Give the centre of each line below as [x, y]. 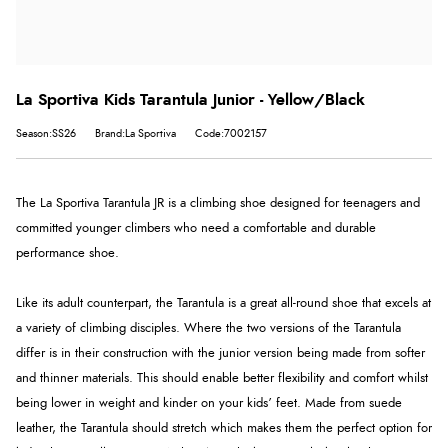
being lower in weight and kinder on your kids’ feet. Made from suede [209, 404]
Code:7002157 [231, 134]
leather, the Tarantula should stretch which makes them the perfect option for [224, 429]
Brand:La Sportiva [135, 134]
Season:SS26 [46, 134]
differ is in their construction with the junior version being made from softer [220, 354]
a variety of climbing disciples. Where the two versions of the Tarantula [208, 329]
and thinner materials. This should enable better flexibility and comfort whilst [222, 379]
